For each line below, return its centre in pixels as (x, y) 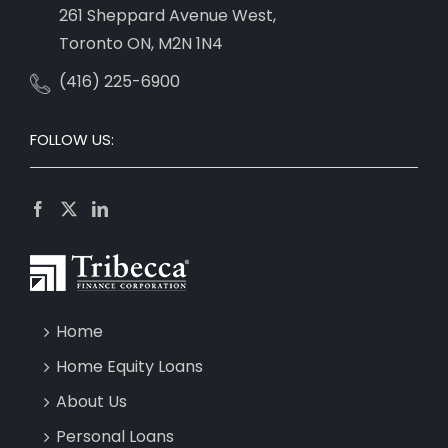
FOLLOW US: (72, 140)
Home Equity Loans (129, 367)
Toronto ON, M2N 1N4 (141, 44)
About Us (91, 402)
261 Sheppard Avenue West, (167, 16)
